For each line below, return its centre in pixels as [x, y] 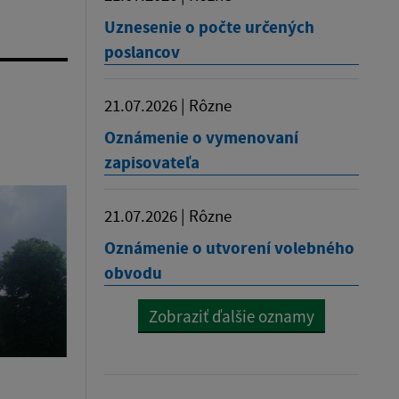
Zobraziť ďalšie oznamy [232, 316]
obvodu [133, 272]
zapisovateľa [152, 162]
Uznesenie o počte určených [209, 26]
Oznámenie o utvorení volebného [229, 247]
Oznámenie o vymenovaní [201, 137]
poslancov [142, 51]
